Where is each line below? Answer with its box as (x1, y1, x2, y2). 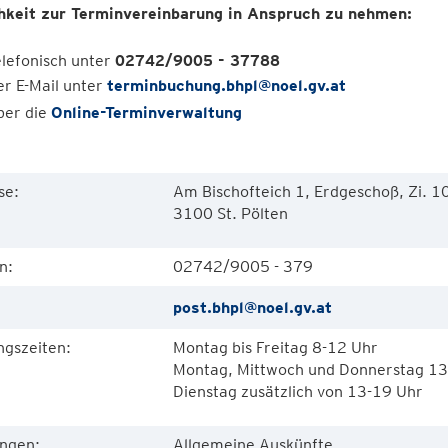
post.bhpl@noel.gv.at (172, 298, 332, 317)
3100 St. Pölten (172, 204, 288, 223)
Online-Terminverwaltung (50, 103, 242, 122)
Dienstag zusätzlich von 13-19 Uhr (172, 382, 423, 401)
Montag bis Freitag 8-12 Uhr (172, 338, 378, 357)
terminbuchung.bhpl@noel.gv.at (106, 76, 346, 95)
